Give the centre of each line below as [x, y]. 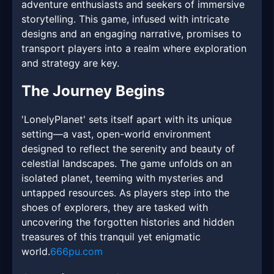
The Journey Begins [93, 91]
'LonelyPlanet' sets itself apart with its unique [127, 120]
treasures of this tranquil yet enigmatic [111, 237]
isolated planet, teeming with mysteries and [122, 178]
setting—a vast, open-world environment [116, 134]
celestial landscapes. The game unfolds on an [127, 164]
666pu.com [76, 252]
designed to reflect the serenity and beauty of [128, 149]
